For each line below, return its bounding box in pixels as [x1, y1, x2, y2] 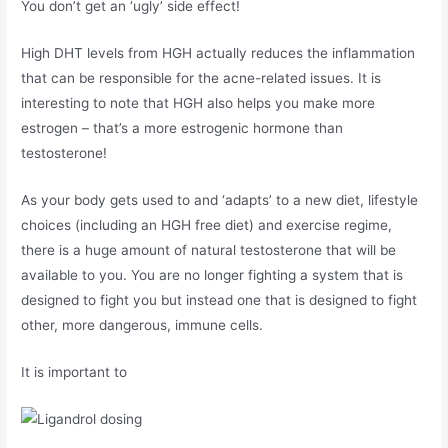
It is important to [21, 363, 128, 380]
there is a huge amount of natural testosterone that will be [21, 241, 397, 258]
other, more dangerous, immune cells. [21, 316, 264, 333]
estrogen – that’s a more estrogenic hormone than [21, 119, 344, 136]
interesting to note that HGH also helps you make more [21, 94, 376, 111]
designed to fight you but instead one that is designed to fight [21, 291, 418, 308]
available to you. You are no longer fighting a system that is [21, 266, 404, 283]
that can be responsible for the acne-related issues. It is [21, 69, 382, 86]
